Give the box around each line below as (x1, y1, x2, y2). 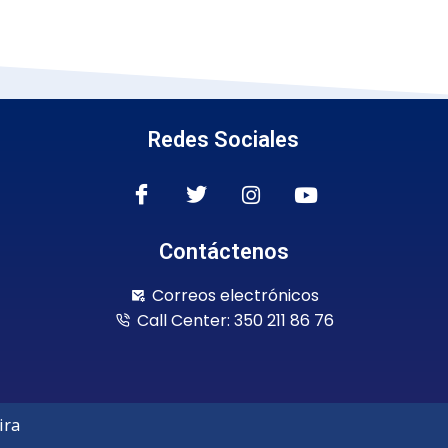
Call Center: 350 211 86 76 (136, 308, 334, 332)
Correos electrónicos (151, 283, 319, 307)
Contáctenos (158, 238, 289, 264)
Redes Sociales (148, 126, 300, 152)
